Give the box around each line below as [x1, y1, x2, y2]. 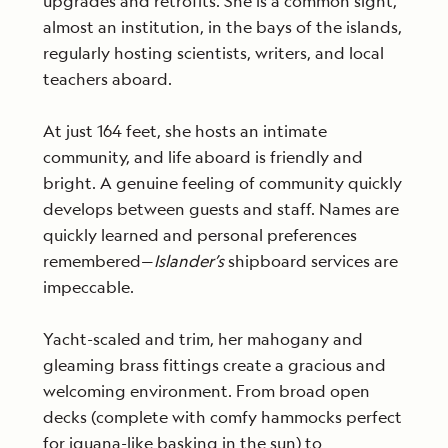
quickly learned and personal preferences [43, 224, 357, 246]
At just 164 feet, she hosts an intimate [43, 120, 327, 142]
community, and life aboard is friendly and [43, 146, 363, 168]
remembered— [43, 250, 154, 272]
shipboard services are [224, 250, 398, 272]
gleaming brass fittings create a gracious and [43, 354, 386, 376]
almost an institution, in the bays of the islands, [43, 16, 402, 38]
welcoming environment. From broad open [43, 380, 370, 402]
